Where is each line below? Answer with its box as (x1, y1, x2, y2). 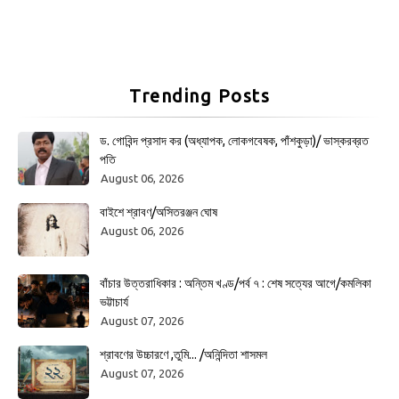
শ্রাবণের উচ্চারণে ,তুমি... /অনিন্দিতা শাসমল (100, 346, 267, 362)
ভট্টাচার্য (100, 294, 128, 309)
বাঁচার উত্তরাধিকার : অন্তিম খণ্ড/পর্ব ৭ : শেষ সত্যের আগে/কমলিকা (100, 275, 371, 290)
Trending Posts (129, 85, 270, 106)
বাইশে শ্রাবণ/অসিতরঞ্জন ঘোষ (100, 204, 217, 219)
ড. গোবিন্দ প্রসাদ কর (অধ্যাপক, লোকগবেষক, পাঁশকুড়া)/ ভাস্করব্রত (100, 133, 369, 148)
